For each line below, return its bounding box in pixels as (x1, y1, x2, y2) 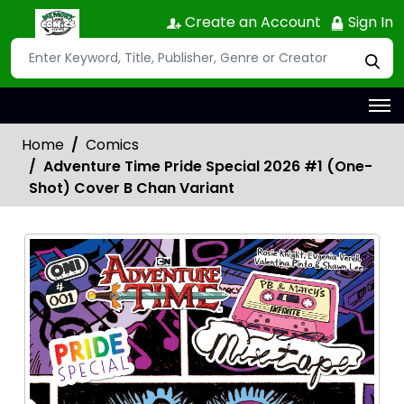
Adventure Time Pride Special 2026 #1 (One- (43, 155, 372, 177)
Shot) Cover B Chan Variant (29, 177, 234, 198)
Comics (86, 133, 139, 155)
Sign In (344, 12, 393, 32)
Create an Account (181, 12, 321, 32)
